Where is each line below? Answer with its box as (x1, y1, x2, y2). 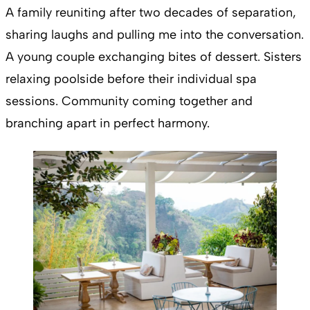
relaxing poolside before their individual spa (6, 71, 257, 87)
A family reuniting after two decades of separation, (6, 5, 296, 21)
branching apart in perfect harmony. (6, 116, 210, 131)
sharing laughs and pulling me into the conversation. (6, 27, 304, 43)
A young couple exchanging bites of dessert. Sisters (6, 49, 302, 65)
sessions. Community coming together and (6, 93, 253, 109)
